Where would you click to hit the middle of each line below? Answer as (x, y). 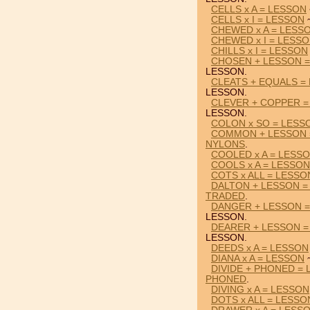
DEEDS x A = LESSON (260, 248)
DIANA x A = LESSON (258, 258)
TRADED (225, 196)
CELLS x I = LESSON (258, 20)
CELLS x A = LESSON (259, 9)
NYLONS (225, 144)
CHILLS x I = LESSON (259, 51)
